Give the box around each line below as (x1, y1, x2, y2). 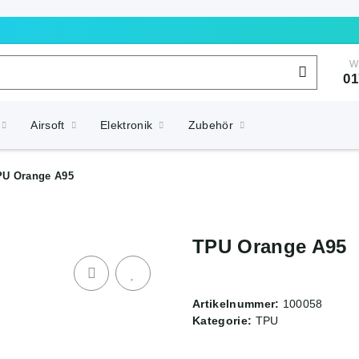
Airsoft (30, 119, 65, 132)
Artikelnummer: (192, 297, 283, 311)
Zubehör (188, 119, 233, 132)
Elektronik (100, 119, 153, 132)
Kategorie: (192, 314, 256, 328)
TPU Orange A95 (192, 236, 347, 258)
